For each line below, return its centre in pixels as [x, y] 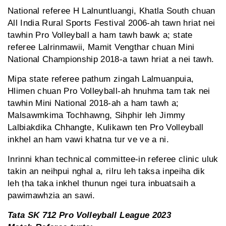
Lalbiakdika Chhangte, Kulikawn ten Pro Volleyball [106, 128]
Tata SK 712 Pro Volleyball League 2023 [89, 215]
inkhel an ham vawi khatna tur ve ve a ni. [88, 140]
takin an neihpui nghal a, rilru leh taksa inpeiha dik [106, 172]
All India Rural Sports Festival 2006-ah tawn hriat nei [111, 23]
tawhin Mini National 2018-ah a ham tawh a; [93, 103]
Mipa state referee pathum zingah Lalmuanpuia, [101, 79]
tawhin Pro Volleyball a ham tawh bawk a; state [100, 35]
